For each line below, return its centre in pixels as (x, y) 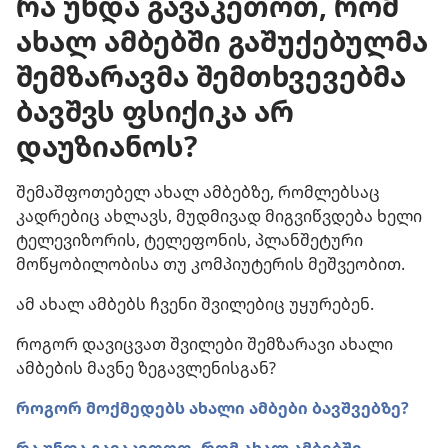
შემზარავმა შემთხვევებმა (211, 76)
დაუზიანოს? (106, 146)
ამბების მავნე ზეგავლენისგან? (146, 368)
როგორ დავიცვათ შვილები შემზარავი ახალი (204, 344)
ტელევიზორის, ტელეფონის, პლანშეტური (189, 240)
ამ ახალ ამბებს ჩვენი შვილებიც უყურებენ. (195, 304)
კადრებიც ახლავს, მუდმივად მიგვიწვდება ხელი (219, 216)
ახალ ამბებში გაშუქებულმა (222, 41)
